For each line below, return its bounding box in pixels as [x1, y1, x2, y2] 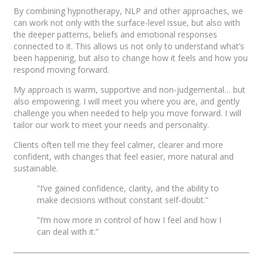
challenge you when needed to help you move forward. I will [14, 107, 241, 119]
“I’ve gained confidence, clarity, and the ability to [37, 182, 219, 194]
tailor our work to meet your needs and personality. [14, 119, 209, 130]
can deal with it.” [37, 225, 99, 237]
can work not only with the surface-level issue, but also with [14, 16, 240, 28]
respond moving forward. [14, 63, 109, 75]
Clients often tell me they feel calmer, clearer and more [14, 139, 223, 150]
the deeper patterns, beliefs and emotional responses [14, 28, 217, 40]
